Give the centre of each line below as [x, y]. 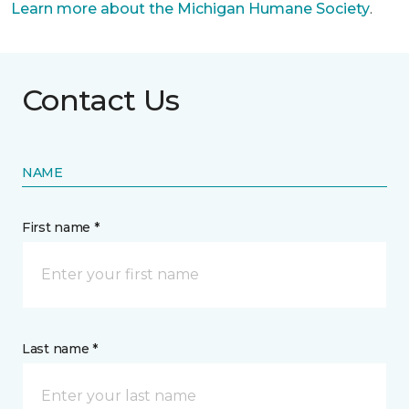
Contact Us [101, 100]
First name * [61, 227]
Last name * [60, 349]
